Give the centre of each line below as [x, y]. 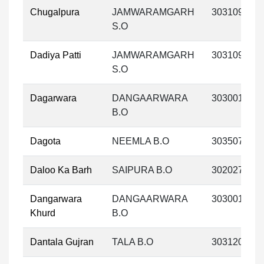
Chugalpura [55, 12]
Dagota [45, 141]
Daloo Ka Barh [61, 170]
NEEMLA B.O [141, 141]
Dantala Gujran [62, 242]
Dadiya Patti [56, 55]
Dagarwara [53, 98]
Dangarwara [56, 199]
